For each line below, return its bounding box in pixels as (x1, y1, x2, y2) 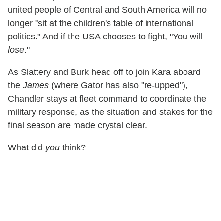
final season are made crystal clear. (8, 120, 147, 130)
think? (60, 142, 86, 152)
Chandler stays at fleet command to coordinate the (8, 93, 206, 104)
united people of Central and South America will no (8, 4, 207, 15)
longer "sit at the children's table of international (8, 18, 193, 28)
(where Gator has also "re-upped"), (49, 80, 188, 90)
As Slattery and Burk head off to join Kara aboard (8, 67, 201, 77)
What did (8, 142, 45, 152)
